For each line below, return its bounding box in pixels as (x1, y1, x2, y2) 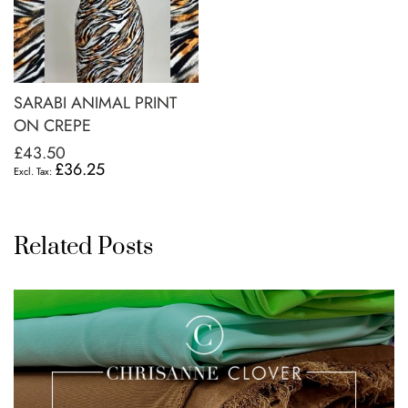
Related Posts (14, 232, 153, 262)
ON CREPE (14, 114, 91, 138)
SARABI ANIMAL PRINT (14, 91, 177, 115)
